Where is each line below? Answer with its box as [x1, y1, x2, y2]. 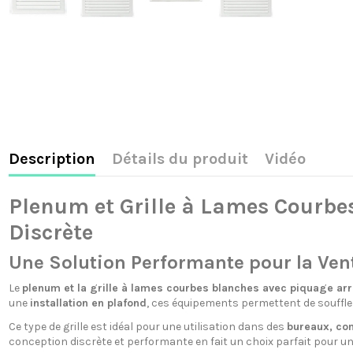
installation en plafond [29, 296, 147, 310]
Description [8, 150, 95, 169]
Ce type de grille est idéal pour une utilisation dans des [8, 320, 287, 334]
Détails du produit [111, 150, 248, 169]
